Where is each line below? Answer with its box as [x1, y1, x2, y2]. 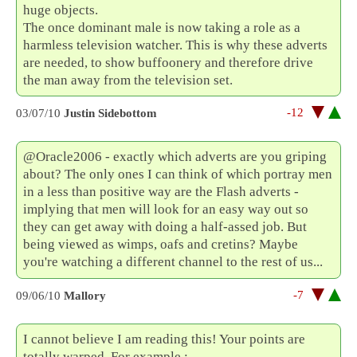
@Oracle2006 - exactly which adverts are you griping [23, 149, 328, 165]
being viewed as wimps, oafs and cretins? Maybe [23, 237, 299, 253]
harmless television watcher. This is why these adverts [23, 37, 328, 53]
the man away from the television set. [23, 73, 233, 88]
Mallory [64, 288, 106, 302]
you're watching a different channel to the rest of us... [23, 254, 324, 270]
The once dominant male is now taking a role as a [23, 20, 301, 36]
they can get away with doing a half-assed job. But [23, 219, 308, 235]
